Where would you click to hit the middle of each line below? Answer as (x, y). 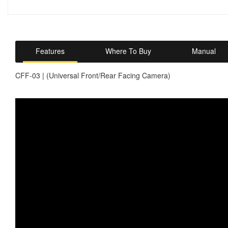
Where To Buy (128, 51)
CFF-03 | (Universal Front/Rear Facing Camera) (93, 76)
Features (50, 51)
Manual (204, 51)
